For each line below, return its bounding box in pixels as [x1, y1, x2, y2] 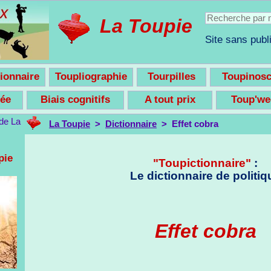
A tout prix [132, 93, 207, 105]
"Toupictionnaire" [153, 156, 251, 169]
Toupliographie [52, 70, 130, 82]
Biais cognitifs [31, 93, 119, 105]
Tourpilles [142, 70, 201, 82]
